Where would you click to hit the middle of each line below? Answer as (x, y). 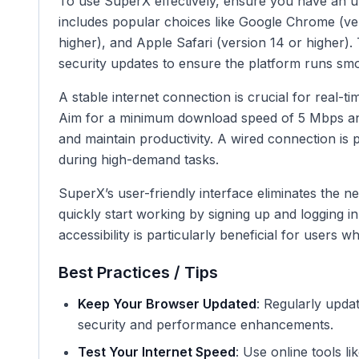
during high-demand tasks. (139, 159)
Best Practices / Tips (138, 272)
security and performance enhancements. (206, 325)
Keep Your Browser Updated (167, 304)
